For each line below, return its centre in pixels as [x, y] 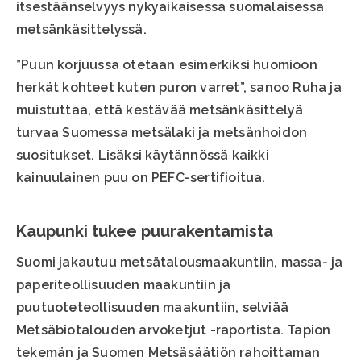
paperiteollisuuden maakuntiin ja [124, 285]
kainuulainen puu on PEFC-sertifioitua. [141, 178]
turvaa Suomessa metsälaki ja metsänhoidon [162, 133]
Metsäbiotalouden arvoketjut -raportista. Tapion [174, 330]
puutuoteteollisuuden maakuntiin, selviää [153, 308]
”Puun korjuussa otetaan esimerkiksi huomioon [167, 65]
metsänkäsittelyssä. [81, 30]
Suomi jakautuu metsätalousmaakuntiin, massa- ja [180, 263]
